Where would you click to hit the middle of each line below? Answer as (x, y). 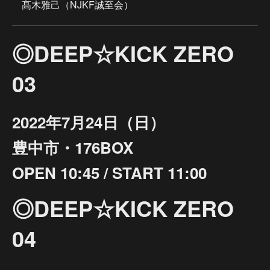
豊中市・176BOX (73, 147)
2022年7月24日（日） (89, 122)
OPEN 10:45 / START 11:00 (109, 173)
